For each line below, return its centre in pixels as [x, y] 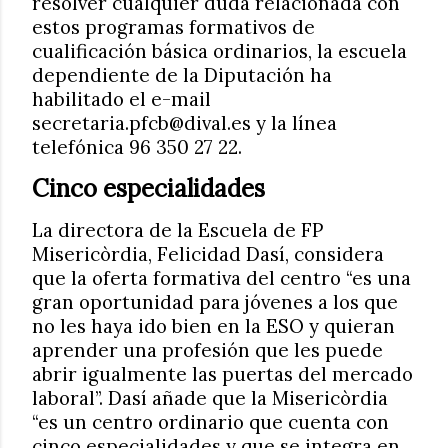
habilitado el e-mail [121, 99]
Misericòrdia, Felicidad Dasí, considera [208, 254]
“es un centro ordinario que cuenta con [210, 422]
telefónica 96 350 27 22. [137, 147]
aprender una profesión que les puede [207, 350]
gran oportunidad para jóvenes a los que [215, 302]
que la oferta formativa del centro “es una [221, 278]
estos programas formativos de [173, 27]
